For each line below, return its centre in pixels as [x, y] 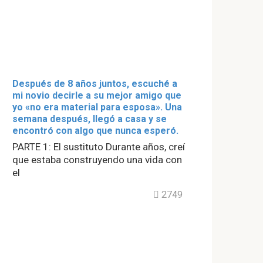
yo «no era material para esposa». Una [97, 107]
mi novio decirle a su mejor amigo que [97, 95]
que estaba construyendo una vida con [97, 159]
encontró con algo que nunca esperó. [95, 130]
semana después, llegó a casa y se [90, 119]
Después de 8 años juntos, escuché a [95, 83]
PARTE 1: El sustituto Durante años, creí [99, 146]
